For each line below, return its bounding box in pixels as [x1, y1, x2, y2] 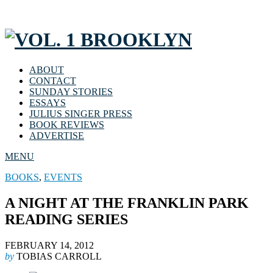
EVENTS [44, 171, 82, 182]
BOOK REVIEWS [29, 119, 104, 130]
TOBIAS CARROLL [16, 250, 102, 261]
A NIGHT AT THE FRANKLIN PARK [5, 194, 249, 211]
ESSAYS [29, 97, 66, 108]
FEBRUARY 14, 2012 [5, 239, 94, 250]
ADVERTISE [29, 130, 84, 141]
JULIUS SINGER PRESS [29, 108, 132, 119]
